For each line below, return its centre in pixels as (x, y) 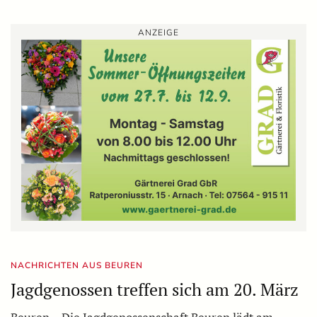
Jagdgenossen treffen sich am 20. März (155, 290)
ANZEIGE (158, 33)
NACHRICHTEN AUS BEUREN (77, 266)
